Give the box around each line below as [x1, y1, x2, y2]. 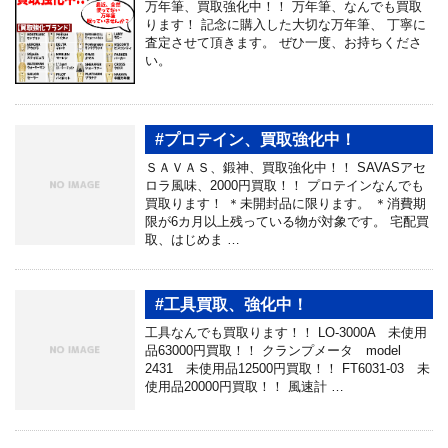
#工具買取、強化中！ [155, 295, 308, 313]
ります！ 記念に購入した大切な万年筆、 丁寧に [145, 16, 426, 32]
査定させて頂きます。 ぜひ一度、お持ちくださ [145, 34, 422, 50]
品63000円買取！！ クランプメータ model [145, 342, 401, 358]
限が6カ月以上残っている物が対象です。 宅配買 [145, 213, 429, 229]
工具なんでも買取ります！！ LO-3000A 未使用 [145, 324, 427, 340]
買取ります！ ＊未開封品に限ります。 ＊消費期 [145, 195, 426, 211]
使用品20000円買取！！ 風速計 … [145, 378, 344, 394]
